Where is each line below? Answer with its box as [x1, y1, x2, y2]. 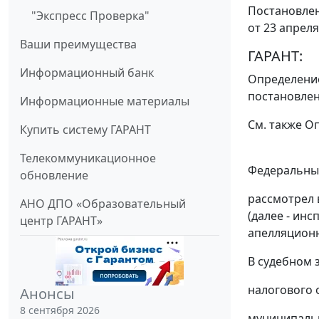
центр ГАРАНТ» [20, 213, 103, 229]
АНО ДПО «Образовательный [20, 196, 186, 212]
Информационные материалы [20, 93, 189, 110]
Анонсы [20, 284, 75, 304]
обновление [20, 167, 88, 184]
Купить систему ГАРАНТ [20, 122, 151, 138]
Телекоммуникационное [20, 150, 156, 167]
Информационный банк [20, 65, 154, 81]
